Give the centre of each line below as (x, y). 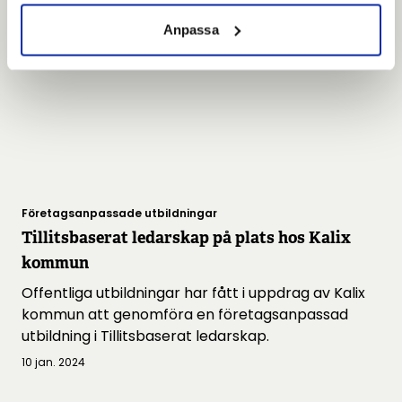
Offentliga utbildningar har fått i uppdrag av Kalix (193, 293)
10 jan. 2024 (53, 362)
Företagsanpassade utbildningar (119, 213)
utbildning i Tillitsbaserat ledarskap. (145, 336)
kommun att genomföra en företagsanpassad (185, 314)
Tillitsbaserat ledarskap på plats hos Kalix (186, 237)
